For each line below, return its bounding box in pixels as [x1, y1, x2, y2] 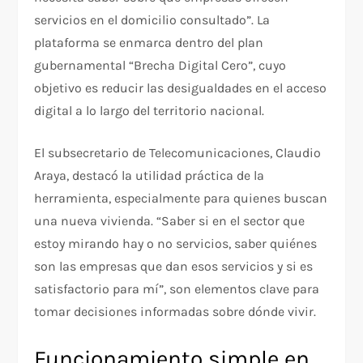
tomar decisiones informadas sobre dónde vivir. [34, 304, 317, 320]
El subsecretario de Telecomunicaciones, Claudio [34, 145, 322, 161]
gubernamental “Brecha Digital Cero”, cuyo [34, 58, 287, 74]
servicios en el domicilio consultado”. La [34, 12, 271, 28]
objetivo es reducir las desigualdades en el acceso [34, 80, 327, 96]
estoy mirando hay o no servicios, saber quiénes [34, 236, 318, 252]
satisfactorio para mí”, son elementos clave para [34, 281, 320, 297]
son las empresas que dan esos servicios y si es [34, 258, 314, 275]
